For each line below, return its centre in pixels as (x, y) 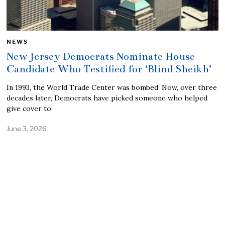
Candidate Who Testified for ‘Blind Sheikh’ (109, 69)
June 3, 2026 (27, 128)
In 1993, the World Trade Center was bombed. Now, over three (112, 87)
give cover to (29, 108)
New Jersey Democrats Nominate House (101, 56)
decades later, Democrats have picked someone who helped (107, 98)
